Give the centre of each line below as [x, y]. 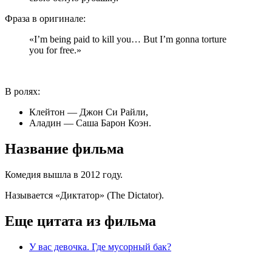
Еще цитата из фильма [80, 221]
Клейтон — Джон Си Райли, [89, 112]
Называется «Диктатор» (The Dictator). [84, 195]
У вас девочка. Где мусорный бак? [100, 246]
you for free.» [55, 50]
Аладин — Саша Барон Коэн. [90, 123]
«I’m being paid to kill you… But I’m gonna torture [128, 39]
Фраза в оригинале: [45, 19]
